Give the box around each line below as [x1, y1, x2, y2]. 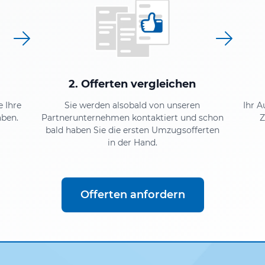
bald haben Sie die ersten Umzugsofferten [45, 124, 219, 135]
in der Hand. [107, 137, 157, 148]
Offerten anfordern [80, 188, 185, 201]
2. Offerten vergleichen [69, 77, 196, 91]
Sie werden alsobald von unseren [64, 99, 201, 111]
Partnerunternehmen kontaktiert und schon [41, 112, 224, 123]
